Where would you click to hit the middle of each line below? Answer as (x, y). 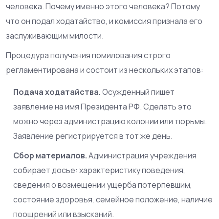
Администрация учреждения (142, 155)
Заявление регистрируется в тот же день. (93, 136)
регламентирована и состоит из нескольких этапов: (105, 70)
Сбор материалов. (50, 155)
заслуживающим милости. (55, 36)
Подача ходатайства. (57, 92)
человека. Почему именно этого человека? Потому (103, 6)
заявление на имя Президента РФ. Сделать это (102, 107)
